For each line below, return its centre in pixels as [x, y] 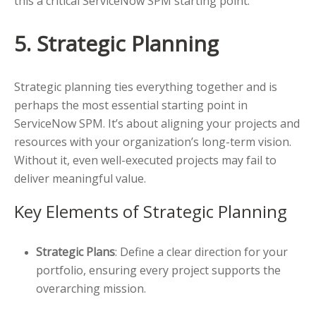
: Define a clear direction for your [201, 252]
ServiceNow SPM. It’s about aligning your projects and [157, 124]
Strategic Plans [75, 252]
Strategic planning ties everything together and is [146, 87]
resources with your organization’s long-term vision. [153, 142]
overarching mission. [91, 289]
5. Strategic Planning [116, 44]
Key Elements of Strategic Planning [151, 212]
